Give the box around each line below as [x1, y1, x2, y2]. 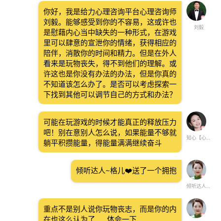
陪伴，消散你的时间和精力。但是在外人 [43, 48, 177, 58]
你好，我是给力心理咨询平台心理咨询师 [43, 6, 177, 16]
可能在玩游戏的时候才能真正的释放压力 [43, 117, 177, 127]
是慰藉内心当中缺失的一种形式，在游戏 [43, 27, 177, 37]
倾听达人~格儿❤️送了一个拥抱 [76, 165, 177, 175]
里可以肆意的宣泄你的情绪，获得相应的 [43, 37, 177, 47]
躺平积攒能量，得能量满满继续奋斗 [43, 138, 162, 147]
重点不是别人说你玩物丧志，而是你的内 [43, 204, 177, 214]
